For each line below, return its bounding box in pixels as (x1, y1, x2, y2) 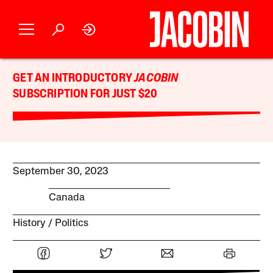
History (13, 218, 46, 229)
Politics (55, 218, 89, 229)
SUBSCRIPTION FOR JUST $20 (13, 88, 158, 101)
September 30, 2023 (13, 166, 109, 177)
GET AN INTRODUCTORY (13, 73, 135, 85)
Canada (48, 192, 85, 203)
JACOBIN (134, 73, 179, 85)
